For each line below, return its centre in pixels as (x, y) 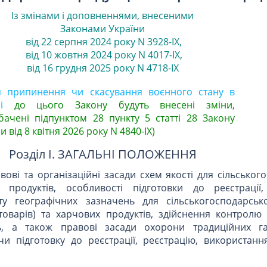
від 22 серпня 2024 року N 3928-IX (101, 42)
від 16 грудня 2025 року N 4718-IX (103, 68)
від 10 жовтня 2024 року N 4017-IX (101, 55)
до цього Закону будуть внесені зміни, (125, 105)
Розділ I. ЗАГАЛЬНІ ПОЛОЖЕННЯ (103, 154)
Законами (83, 29)
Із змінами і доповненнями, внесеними (103, 16)
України (127, 29)
